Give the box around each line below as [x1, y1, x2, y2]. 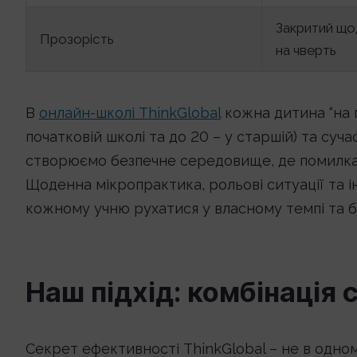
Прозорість [40, 31, 114, 47]
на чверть [276, 42, 336, 58]
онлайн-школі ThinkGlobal [39, 104, 221, 121]
